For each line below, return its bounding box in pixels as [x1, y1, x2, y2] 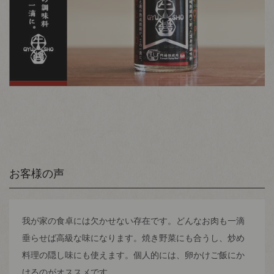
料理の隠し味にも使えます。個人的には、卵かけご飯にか [21, 250, 245, 261]
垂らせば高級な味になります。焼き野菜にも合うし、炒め [21, 233, 245, 243]
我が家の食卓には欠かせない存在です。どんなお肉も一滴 [21, 216, 245, 226]
